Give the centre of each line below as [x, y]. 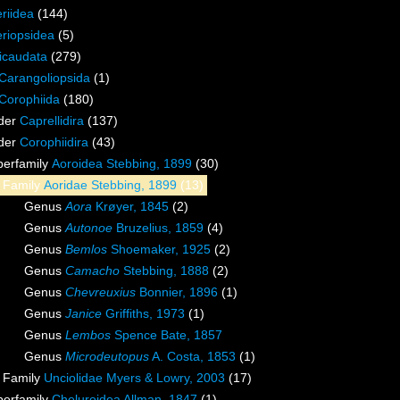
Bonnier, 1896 [177, 292]
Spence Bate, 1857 [167, 335]
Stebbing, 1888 [164, 271]
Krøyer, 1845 [130, 207]
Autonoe [89, 228]
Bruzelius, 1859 [158, 228]
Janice [83, 314]
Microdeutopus [107, 357]
